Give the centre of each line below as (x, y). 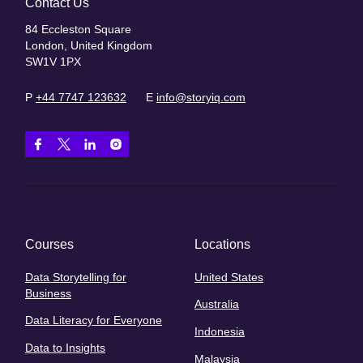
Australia (217, 304)
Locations (222, 245)
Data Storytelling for (76, 277)
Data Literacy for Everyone (94, 320)
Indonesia (220, 332)
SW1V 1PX (53, 62)
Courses (49, 245)
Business (48, 293)
